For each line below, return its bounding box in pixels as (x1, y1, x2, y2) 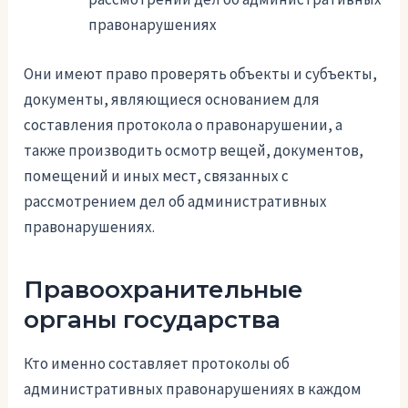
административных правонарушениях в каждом (24, 379, 362, 400)
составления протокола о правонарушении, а (24, 114, 343, 135)
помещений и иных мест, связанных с (24, 165, 290, 186)
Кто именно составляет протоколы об (24, 353, 291, 374)
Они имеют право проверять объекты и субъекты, (24, 63, 378, 84)
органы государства (24, 304, 281, 334)
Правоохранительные (24, 274, 304, 304)
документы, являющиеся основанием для (24, 88, 321, 109)
